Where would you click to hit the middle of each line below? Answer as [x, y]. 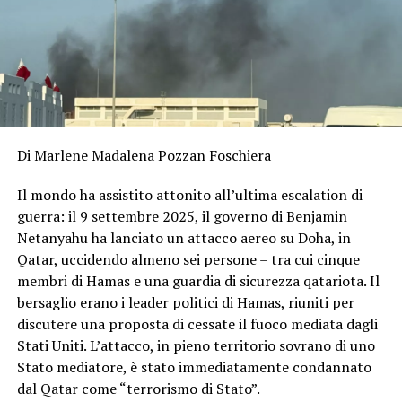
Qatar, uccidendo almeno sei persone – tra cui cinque [188, 260]
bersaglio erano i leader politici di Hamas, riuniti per [185, 303]
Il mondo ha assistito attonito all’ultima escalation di [189, 195]
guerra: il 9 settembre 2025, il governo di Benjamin [182, 217]
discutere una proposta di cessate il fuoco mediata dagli [197, 324]
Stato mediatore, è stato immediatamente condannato [194, 367]
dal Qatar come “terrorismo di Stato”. [138, 389]
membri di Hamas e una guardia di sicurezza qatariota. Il [198, 281]
